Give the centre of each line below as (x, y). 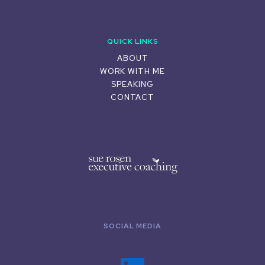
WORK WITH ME (132, 71)
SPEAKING (132, 84)
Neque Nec (132, 110)
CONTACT (132, 97)
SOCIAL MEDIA (132, 226)
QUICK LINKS (132, 41)
